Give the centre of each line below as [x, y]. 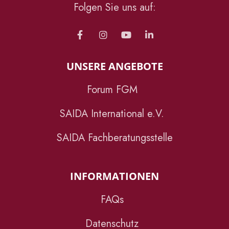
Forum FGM [112, 90]
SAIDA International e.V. [112, 114]
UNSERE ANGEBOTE [114, 66]
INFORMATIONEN [114, 176]
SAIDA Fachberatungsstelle [114, 138]
